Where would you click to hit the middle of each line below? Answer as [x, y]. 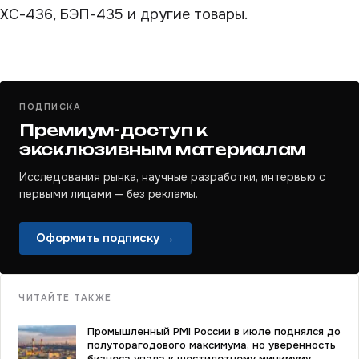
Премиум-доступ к [114, 130]
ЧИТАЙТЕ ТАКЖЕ [66, 297]
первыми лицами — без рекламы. [109, 194]
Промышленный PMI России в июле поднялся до [214, 331]
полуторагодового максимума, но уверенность [212, 345]
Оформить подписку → [105, 238]
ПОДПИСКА [50, 107]
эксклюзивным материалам [163, 149]
